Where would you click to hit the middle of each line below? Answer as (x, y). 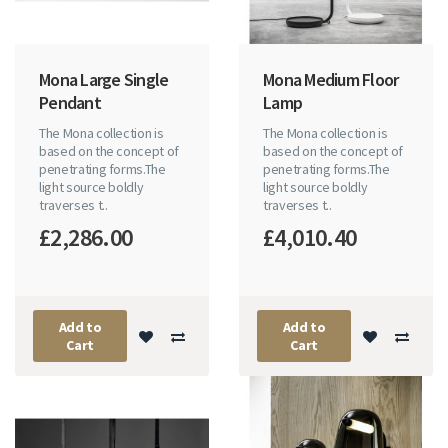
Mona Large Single (104, 80)
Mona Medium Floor (331, 80)
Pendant (70, 103)
